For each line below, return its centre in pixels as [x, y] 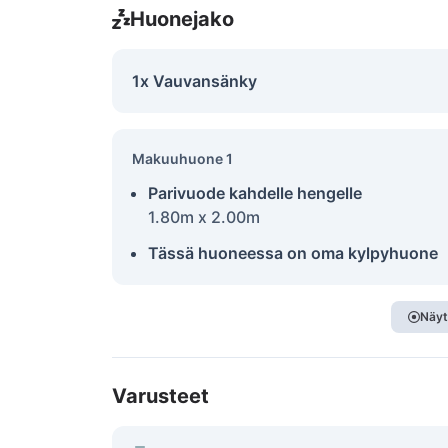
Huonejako [181, 19]
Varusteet [160, 396]
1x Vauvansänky [194, 81]
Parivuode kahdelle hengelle [255, 193]
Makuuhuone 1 [182, 158]
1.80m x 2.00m [204, 217]
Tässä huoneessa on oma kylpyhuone [293, 253]
